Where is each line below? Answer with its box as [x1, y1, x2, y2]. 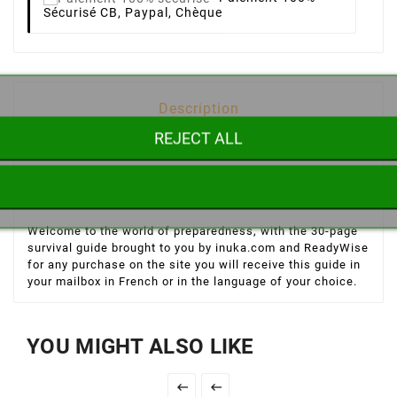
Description [158, 100, 239, 118]
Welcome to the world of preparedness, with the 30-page [27, 224, 358, 238]
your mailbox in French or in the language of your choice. [27, 275, 357, 289]
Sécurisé [43, 5, 97, 20]
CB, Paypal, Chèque [97, 5, 222, 20]
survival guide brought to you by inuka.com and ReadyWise [27, 241, 369, 255]
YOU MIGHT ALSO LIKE [27, 334, 254, 360]
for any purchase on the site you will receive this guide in [27, 258, 361, 272]
